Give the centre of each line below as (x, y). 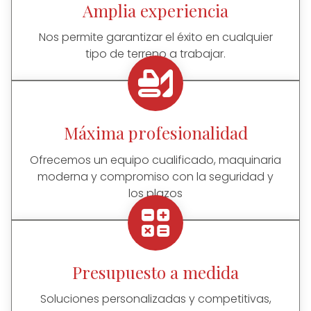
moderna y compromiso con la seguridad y (155, 176)
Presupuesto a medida (155, 272)
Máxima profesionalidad (155, 133)
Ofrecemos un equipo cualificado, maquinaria (155, 160)
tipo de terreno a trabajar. (155, 54)
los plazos (155, 193)
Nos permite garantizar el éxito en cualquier (155, 37)
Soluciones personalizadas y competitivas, (155, 299)
